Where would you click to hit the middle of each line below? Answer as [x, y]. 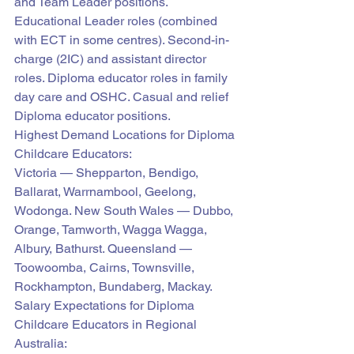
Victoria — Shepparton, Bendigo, [108, 173]
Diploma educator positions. [92, 116]
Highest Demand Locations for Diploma [126, 135]
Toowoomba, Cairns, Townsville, [106, 267]
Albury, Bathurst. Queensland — [105, 249]
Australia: [41, 343]
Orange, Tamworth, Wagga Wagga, [112, 230]
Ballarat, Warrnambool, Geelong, [107, 192]
